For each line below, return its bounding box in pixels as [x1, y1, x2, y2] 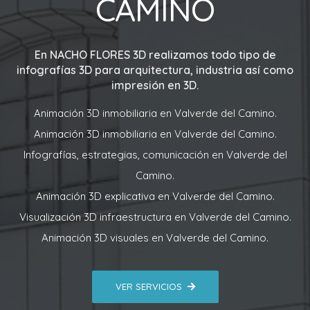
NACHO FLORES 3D [49, 48, 146, 62]
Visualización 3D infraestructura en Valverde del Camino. [19, 210, 291, 224]
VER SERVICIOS [115, 280, 182, 292]
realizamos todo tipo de [145, 48, 276, 62]
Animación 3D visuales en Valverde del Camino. [42, 231, 268, 245]
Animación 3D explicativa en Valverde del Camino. [35, 190, 275, 203]
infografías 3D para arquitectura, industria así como [17, 63, 293, 77]
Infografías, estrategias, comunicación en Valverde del [23, 148, 287, 162]
